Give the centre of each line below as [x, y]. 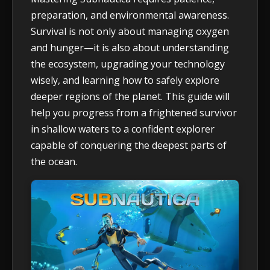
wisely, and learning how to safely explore [125, 80]
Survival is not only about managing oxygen [130, 31]
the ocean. [54, 161]
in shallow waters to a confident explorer [123, 129]
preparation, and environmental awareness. [130, 15]
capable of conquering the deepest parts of [129, 145]
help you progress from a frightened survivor [134, 112]
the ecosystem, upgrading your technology [128, 64]
